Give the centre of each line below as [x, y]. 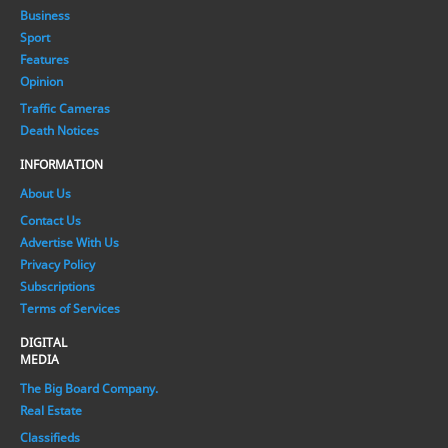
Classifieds [50, 437]
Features [44, 59]
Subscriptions [57, 286]
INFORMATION [61, 164]
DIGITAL [43, 342]
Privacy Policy [57, 264]
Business [45, 15]
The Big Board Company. [89, 388]
